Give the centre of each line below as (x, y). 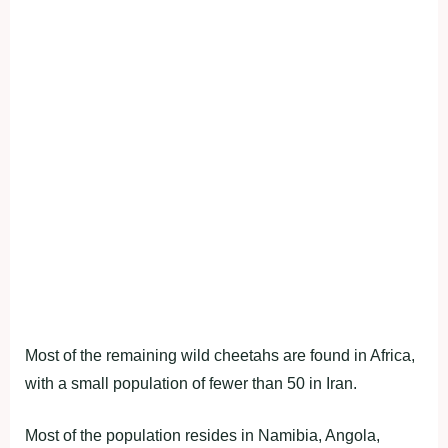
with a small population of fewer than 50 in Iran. (191, 384)
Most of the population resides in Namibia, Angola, (202, 436)
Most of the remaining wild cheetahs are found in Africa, (220, 356)
